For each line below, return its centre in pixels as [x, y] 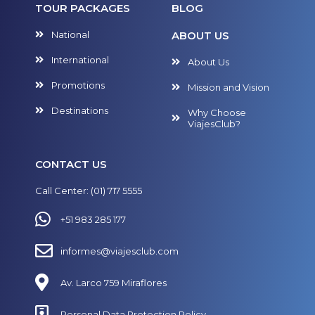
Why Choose [217, 113]
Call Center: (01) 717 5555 [89, 191]
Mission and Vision [228, 88]
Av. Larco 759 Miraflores [114, 282]
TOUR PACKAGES [83, 8]
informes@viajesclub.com [120, 251]
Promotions [78, 85]
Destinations [79, 111]
